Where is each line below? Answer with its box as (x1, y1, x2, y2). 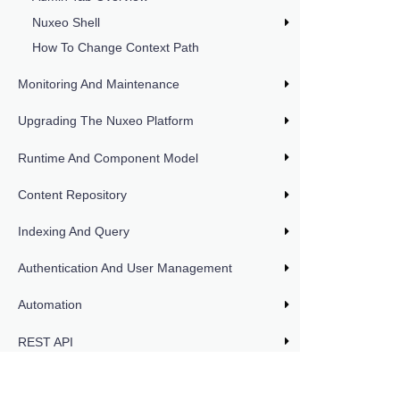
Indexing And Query (18, 224, 129, 238)
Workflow (18, 371, 70, 386)
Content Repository (18, 187, 127, 202)
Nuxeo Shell (32, 14, 100, 29)
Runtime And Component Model (18, 150, 198, 165)
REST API (18, 334, 73, 349)
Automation (18, 297, 82, 312)
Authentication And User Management (18, 261, 232, 276)
